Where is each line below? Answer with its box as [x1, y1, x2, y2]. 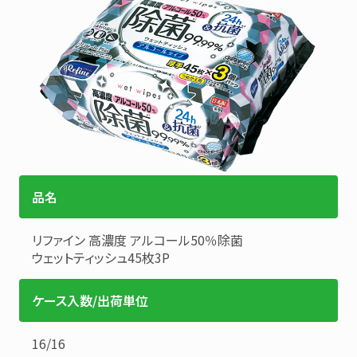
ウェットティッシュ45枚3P [32, 248, 170, 268]
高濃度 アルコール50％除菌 [88, 230, 243, 250]
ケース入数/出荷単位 [32, 291, 148, 311]
